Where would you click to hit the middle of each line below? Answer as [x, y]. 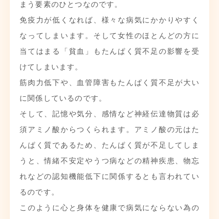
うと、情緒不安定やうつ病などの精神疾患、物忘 [109, 160]
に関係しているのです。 [63, 98]
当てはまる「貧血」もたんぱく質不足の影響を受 [109, 51]
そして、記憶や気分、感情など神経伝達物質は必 [109, 113]
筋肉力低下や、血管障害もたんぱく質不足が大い [109, 82]
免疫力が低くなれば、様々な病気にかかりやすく [109, 19]
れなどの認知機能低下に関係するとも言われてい [109, 176]
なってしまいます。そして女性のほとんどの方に [109, 35]
